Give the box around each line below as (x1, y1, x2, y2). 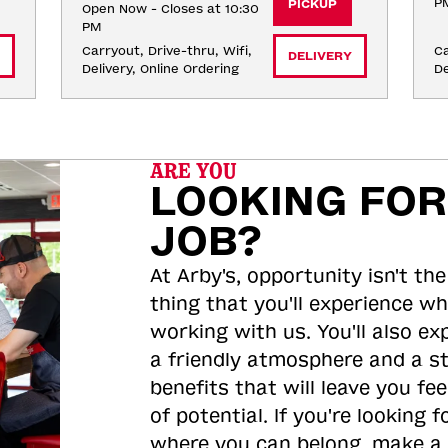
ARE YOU (149, 158, 237, 184)
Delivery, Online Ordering (81, 62, 239, 76)
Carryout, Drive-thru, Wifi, (81, 44, 252, 58)
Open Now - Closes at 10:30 (81, 2, 259, 16)
